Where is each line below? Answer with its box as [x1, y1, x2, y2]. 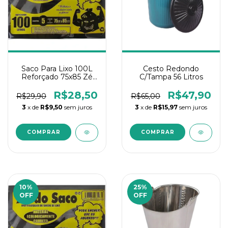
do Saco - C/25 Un [25, 80, 89, 90]
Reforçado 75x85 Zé [21, 72, 93, 81]
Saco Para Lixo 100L [21, 64, 93, 73]
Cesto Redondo [143, 64, 199, 73]
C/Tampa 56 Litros [139, 72, 203, 81]
